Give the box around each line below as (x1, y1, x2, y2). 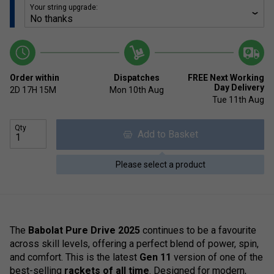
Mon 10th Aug (109, 85, 165, 95)
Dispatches (114, 73, 160, 83)
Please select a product (115, 160, 206, 170)
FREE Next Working (187, 73, 264, 83)
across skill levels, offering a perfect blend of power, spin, (10, 238, 259, 250)
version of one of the (171, 251, 263, 264)
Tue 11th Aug (212, 95, 264, 105)
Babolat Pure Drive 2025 (28, 224, 140, 237)
